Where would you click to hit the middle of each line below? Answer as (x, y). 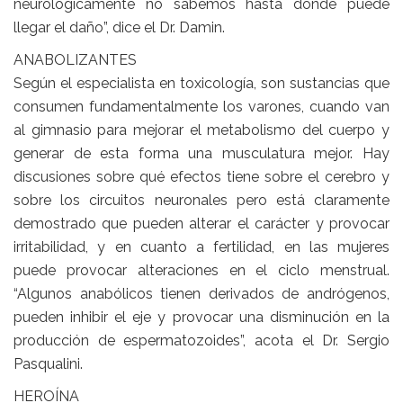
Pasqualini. (48, 364)
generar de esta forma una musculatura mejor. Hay (201, 154)
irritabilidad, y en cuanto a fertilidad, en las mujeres (201, 247)
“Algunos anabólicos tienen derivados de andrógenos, (201, 294)
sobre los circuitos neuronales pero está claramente (201, 201)
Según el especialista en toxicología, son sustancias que (201, 84)
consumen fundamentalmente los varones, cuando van (201, 107)
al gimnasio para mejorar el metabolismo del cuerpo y (201, 130)
